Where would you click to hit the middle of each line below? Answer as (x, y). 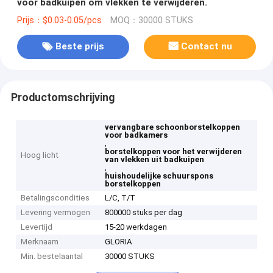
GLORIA (119, 242)
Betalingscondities (55, 198)
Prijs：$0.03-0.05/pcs (59, 20)
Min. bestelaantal (52, 257)
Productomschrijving (62, 97)
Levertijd (37, 227)
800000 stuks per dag (144, 213)
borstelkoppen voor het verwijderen (174, 152)
